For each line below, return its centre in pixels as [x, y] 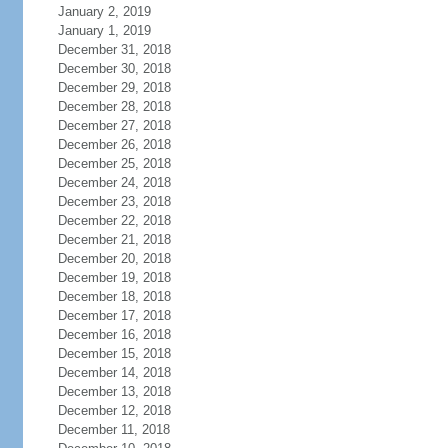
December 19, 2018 [114, 277]
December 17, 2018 [114, 315]
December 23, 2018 [114, 201]
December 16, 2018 [114, 334]
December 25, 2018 [114, 163]
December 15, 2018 [114, 353]
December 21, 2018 [114, 239]
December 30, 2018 [114, 68]
